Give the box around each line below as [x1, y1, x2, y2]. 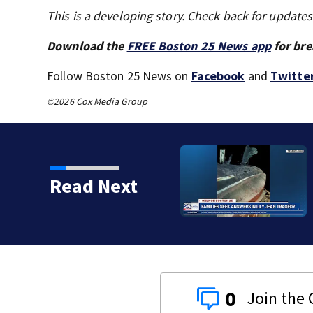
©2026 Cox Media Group [47, 95, 148, 108]
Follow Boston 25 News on [47, 68, 191, 84]
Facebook [191, 68, 245, 84]
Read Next [49, 173, 138, 198]
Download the [47, 38, 127, 54]
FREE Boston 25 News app [126, 38, 271, 54]
